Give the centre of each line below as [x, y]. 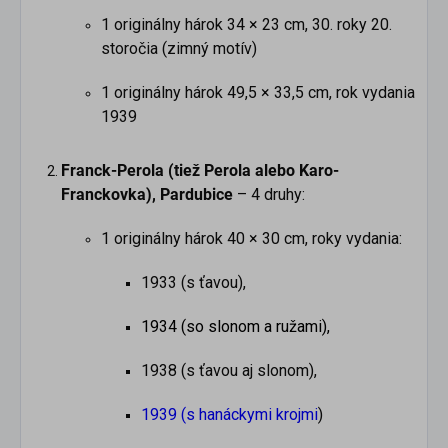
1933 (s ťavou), [193, 283]
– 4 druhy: [269, 195]
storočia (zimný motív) [179, 49]
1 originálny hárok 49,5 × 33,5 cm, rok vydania [258, 93]
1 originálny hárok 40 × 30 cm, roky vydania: [251, 239]
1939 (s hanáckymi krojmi [229, 415]
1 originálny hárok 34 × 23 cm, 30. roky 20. [246, 25]
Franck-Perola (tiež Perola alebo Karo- [200, 171]
